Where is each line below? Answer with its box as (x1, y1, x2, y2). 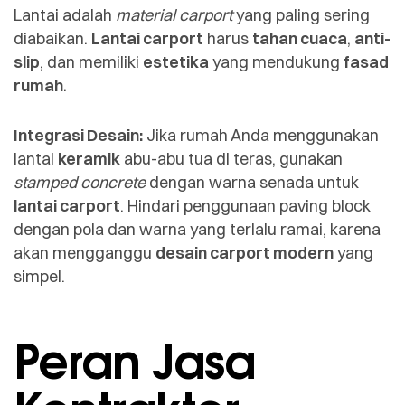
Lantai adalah (14, 4, 116, 25)
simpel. (14, 265, 65, 287)
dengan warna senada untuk (146, 171, 359, 193)
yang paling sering (232, 4, 370, 25)
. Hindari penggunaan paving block (120, 194, 371, 216)
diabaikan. (14, 27, 91, 49)
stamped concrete (14, 171, 146, 193)
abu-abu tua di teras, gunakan (120, 147, 343, 169)
